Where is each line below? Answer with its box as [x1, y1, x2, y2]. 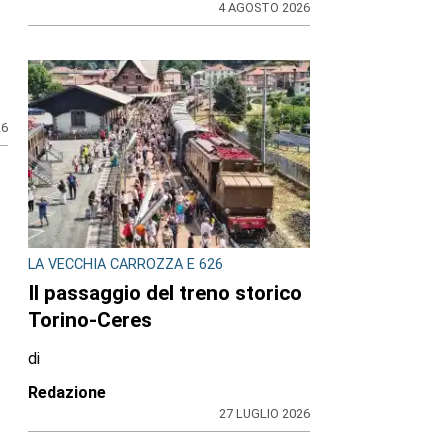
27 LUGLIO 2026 [219, 406, 311, 422]
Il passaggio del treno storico [28, 281, 302, 306]
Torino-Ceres [28, 308, 152, 333]
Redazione [28, 383, 106, 403]
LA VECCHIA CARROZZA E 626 [28, 255, 223, 273]
